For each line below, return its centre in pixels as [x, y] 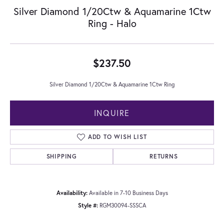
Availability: [72, 192]
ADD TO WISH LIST [117, 136]
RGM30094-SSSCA [123, 205]
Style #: [88, 205]
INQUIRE [112, 112]
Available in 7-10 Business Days [128, 192]
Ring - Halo [112, 23]
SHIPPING [61, 156]
